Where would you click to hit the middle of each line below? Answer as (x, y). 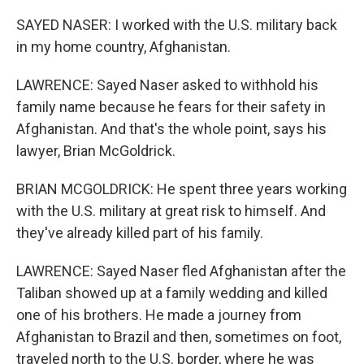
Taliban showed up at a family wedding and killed (172, 293)
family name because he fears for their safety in (171, 107)
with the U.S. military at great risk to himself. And (171, 211)
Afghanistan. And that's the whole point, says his (171, 129)
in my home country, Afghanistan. (123, 47)
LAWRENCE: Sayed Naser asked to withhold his (167, 85)
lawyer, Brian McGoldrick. (96, 151)
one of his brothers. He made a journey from (159, 315)
